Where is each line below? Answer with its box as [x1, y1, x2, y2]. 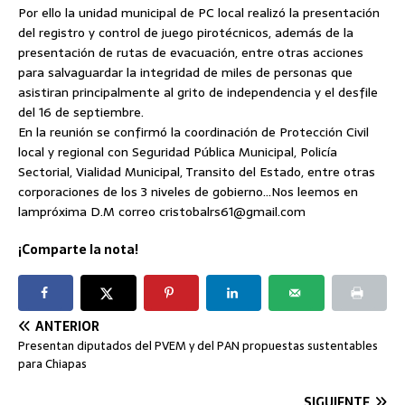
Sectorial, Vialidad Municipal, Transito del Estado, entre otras [18, 162, 375, 182]
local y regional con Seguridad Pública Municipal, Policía [18, 142, 337, 162]
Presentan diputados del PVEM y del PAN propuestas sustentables [18, 335, 378, 355]
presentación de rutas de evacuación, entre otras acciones [18, 42, 363, 62]
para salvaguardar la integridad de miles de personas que [18, 62, 353, 82]
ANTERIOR [35, 316, 99, 336]
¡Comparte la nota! [18, 240, 138, 259]
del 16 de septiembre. [18, 102, 144, 122]
